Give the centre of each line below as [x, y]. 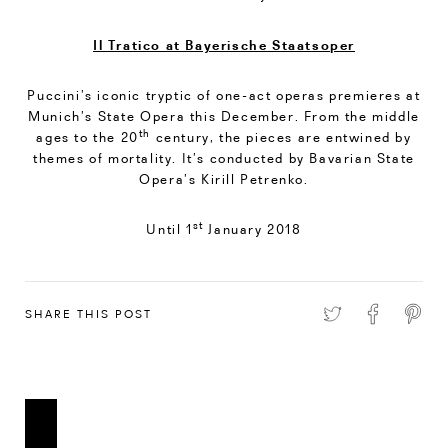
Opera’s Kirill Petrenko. [224, 178]
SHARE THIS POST [88, 314]
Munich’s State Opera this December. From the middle [224, 115]
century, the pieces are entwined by [281, 136]
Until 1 [169, 228]
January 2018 [252, 228]
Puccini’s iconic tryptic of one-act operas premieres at [224, 94]
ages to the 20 [87, 136]
